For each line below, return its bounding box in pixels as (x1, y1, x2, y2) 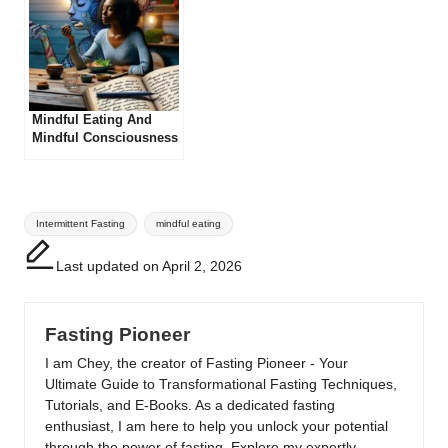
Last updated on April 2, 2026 (56, 259, 242, 275)
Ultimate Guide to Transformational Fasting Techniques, (45, 376, 397, 392)
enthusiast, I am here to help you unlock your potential (45, 418, 388, 434)
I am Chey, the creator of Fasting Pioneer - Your (45, 355, 348, 371)
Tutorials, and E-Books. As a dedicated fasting (45, 397, 335, 413)
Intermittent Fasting (36, 218, 126, 230)
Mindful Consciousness (32, 130, 178, 146)
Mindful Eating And (32, 112, 152, 128)
